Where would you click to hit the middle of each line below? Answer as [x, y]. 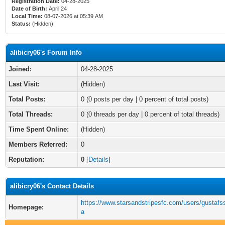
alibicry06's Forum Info [46, 52]
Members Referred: [38, 144]
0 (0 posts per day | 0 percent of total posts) [145, 99]
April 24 [58, 9]
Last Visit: [24, 84]
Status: [21, 24]
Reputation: [26, 159]
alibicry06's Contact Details [52, 186]
